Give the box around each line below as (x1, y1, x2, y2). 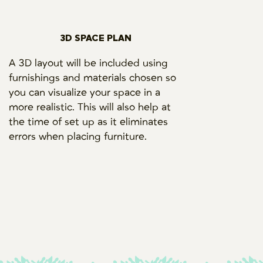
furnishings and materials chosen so (9, 72, 177, 84)
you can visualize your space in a (9, 86, 161, 99)
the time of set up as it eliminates (9, 116, 168, 128)
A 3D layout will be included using (9, 57, 168, 69)
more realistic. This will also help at (9, 101, 171, 113)
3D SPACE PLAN (60, 32, 132, 43)
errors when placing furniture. (9, 130, 150, 143)
